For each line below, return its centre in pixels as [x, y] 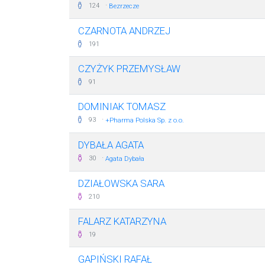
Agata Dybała [125, 159]
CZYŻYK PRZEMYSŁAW [129, 69]
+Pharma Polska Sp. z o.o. [145, 120]
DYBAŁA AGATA [111, 145]
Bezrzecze [124, 6]
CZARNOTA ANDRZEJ [124, 31]
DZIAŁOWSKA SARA [121, 183]
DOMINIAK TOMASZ [122, 106]
